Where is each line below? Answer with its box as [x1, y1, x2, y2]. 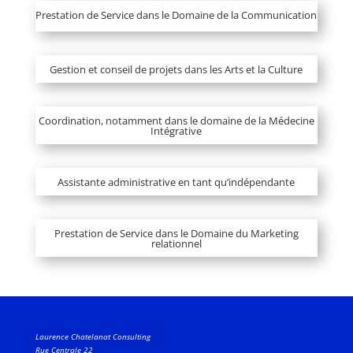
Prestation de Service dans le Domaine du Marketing [54, 226, 299, 241]
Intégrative [150, 124, 203, 139]
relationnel [150, 236, 202, 251]
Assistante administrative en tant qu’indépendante [58, 175, 295, 190]
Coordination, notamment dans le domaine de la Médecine [38, 113, 314, 128]
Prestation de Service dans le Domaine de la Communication [35, 8, 318, 23]
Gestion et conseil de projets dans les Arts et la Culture [50, 62, 303, 77]
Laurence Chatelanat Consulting [35, 331, 150, 343]
